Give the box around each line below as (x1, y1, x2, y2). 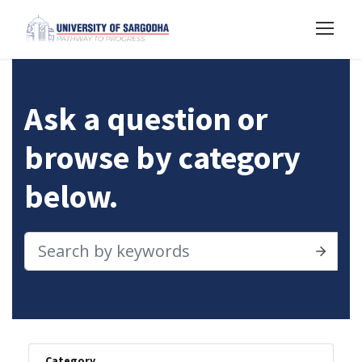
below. (24, 175, 118, 217)
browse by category (24, 137, 301, 178)
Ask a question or (24, 98, 267, 139)
